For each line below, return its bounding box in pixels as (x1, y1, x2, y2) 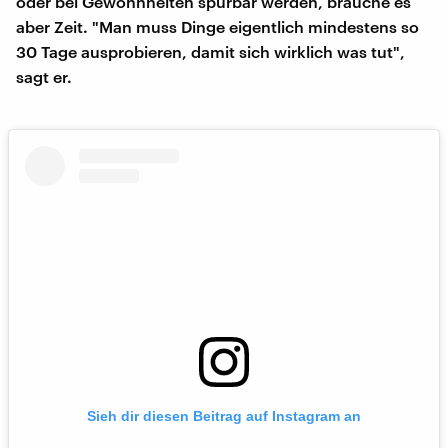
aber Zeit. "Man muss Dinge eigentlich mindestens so (16, 16, 419, 36)
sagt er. (16, 66, 72, 86)
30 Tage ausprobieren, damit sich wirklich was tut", (16, 41, 405, 61)
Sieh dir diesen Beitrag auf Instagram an (87, 407, 361, 424)
